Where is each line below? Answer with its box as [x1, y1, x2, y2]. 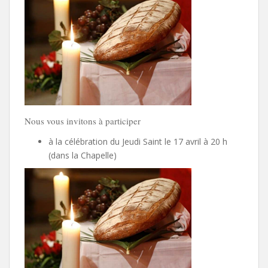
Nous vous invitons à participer [25, 114, 141, 127]
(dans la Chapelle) [48, 149, 117, 161]
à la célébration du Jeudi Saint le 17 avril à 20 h [48, 135, 227, 147]
